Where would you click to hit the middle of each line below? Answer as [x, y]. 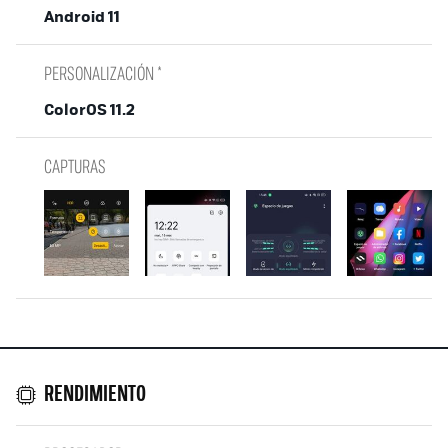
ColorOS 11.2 [89, 109]
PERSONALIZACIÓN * [103, 73]
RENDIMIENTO [95, 394]
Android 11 [82, 16]
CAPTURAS [75, 166]
